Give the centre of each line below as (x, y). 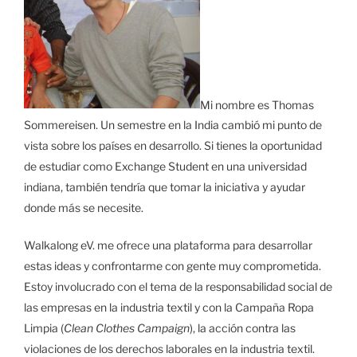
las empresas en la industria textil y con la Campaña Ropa (169, 308)
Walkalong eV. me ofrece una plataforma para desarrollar (168, 245)
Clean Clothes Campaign (127, 328)
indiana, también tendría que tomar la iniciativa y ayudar (165, 187)
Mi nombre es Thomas (257, 104)
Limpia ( (44, 328)
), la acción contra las (243, 328)
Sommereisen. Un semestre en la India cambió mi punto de (173, 125)
